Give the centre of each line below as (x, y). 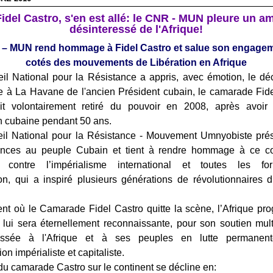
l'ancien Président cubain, (138, 92)
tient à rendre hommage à (188, 150)
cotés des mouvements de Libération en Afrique (136, 62)
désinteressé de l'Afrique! (136, 29)
